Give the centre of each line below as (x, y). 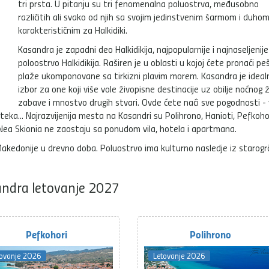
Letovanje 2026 (179, 255)
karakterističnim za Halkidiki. (72, 30)
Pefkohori (47, 234)
